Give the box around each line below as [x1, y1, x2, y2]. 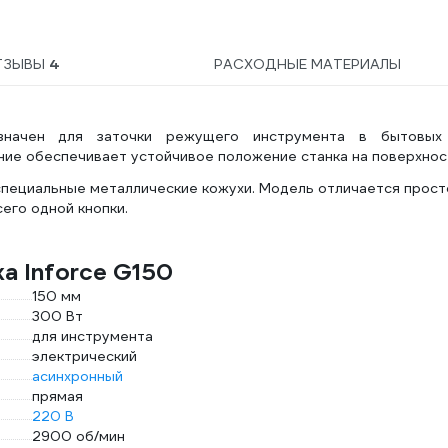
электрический [32, 347, 137, 365]
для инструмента [32, 327, 153, 345]
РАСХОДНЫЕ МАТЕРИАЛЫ [213, 55, 401, 73]
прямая [32, 387, 83, 405]
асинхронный [32, 367, 123, 385]
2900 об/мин [32, 427, 125, 445]
